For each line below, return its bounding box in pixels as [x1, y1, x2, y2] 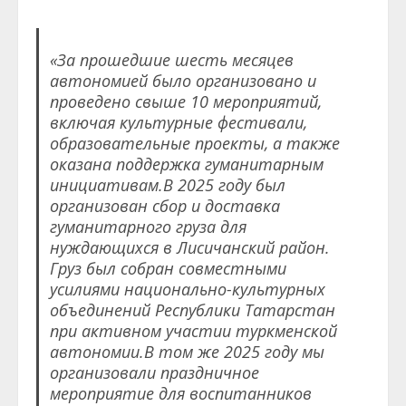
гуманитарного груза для [49, 216, 246, 238]
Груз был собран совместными [49, 257, 286, 280]
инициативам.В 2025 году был [49, 174, 285, 197]
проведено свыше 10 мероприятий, [49, 91, 322, 113]
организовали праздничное [49, 362, 259, 384]
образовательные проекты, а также [49, 132, 340, 155]
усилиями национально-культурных [49, 278, 325, 301]
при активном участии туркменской [49, 320, 337, 343]
